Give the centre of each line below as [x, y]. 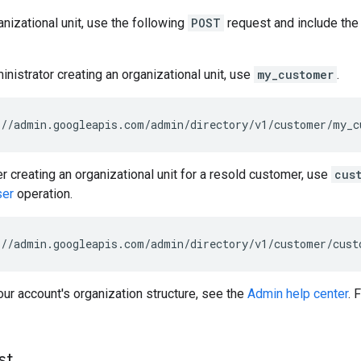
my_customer [295, 74]
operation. [43, 193]
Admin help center [298, 293]
